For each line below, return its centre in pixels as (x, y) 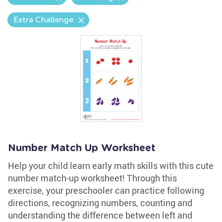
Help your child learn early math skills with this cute (111, 166)
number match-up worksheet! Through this (92, 178)
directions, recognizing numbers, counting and (100, 203)
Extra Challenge (43, 20)
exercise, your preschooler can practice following (106, 190)
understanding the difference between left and (100, 215)
